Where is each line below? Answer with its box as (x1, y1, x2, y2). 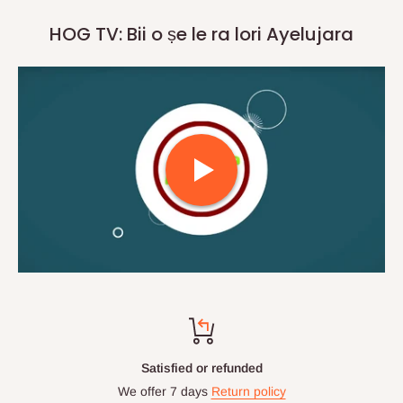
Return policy (210, 384, 286, 399)
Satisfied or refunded (140, 361, 263, 376)
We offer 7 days (117, 384, 211, 399)
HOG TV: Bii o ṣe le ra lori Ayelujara (49, 21, 354, 47)
